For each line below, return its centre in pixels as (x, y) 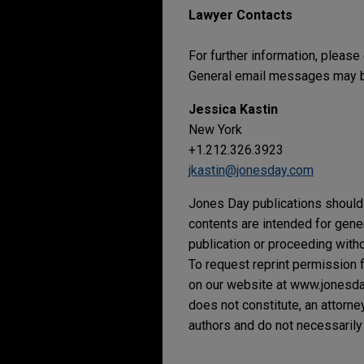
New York (215, 130)
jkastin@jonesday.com (251, 170)
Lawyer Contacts (240, 15)
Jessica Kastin (233, 109)
